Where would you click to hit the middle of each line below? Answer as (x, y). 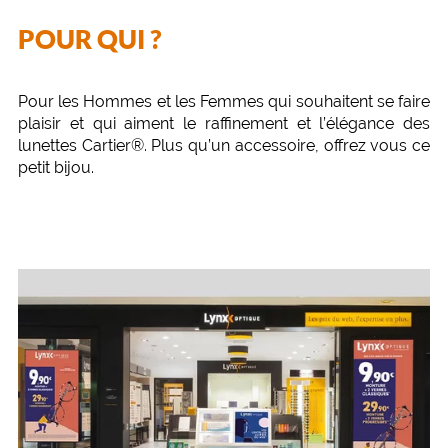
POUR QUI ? (89, 39)
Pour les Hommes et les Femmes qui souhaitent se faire (224, 101)
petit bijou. (56, 167)
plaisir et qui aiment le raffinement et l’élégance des (224, 123)
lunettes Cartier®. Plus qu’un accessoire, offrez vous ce (224, 145)
